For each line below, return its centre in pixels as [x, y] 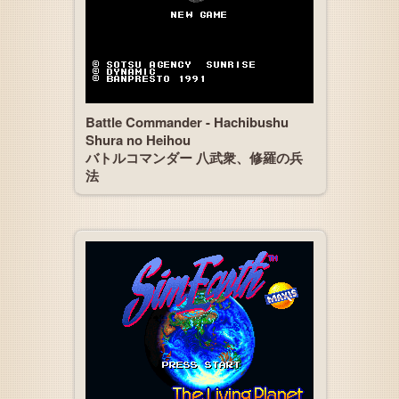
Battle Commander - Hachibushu [187, 122]
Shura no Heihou [138, 140]
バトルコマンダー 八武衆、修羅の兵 [194, 158]
